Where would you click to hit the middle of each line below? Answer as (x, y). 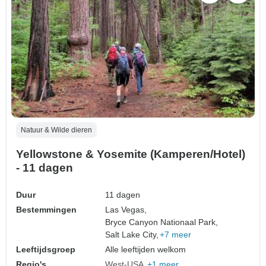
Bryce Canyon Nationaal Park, (162, 222)
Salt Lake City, (132, 234)
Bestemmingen (46, 209)
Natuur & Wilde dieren (56, 130)
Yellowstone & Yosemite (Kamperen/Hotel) (131, 154)
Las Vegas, (126, 209)
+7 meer (176, 234)
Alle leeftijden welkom (146, 249)
